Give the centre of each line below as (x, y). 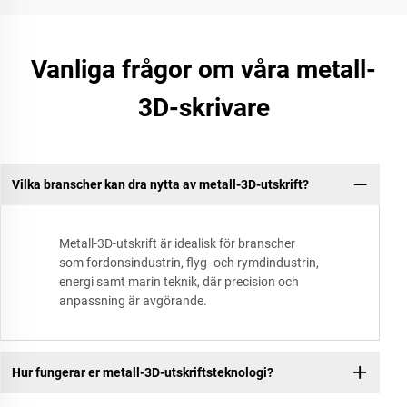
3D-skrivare (203, 108)
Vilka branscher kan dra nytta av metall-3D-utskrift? (160, 184)
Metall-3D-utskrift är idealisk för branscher (177, 244)
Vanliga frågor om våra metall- (203, 70)
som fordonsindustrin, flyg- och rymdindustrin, (189, 263)
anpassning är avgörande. (133, 301)
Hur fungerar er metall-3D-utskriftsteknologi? (142, 372)
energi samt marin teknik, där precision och (179, 282)
